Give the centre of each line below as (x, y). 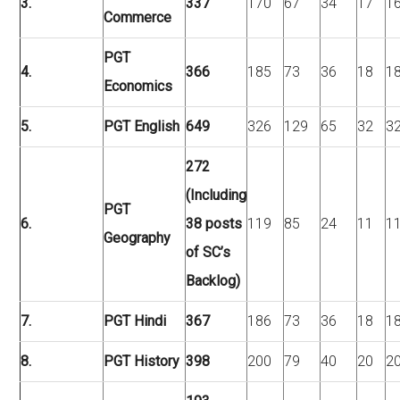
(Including (217, 195)
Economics (138, 86)
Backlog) (213, 281)
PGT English (142, 126)
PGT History (142, 361)
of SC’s (208, 252)
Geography (137, 238)
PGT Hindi (135, 321)
